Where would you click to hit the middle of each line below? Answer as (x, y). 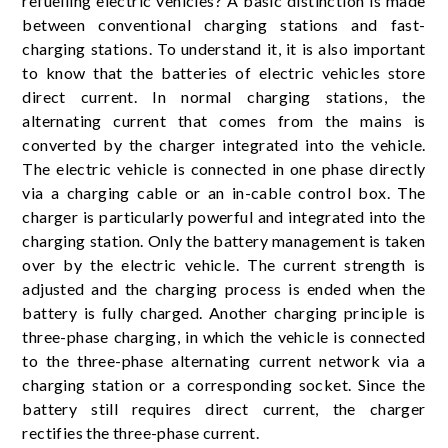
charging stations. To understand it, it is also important (224, 49)
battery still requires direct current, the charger (224, 409)
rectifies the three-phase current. (141, 433)
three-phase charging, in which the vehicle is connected (224, 337)
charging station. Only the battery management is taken (224, 241)
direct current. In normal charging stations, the (224, 97)
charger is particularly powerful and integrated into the (224, 217)
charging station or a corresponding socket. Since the (224, 385)
